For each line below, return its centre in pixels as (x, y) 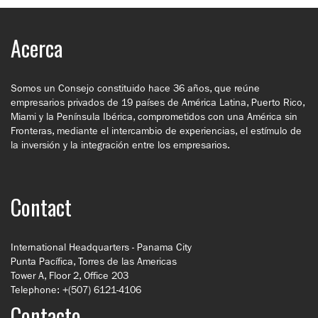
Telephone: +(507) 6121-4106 (76, 290)
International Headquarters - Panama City (101, 247)
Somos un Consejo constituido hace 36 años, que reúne (135, 88)
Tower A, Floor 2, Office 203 (70, 275)
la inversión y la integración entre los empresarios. (120, 145)
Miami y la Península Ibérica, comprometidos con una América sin (154, 116)
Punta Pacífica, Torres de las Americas (94, 261)
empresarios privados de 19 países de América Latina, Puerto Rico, (158, 102)
